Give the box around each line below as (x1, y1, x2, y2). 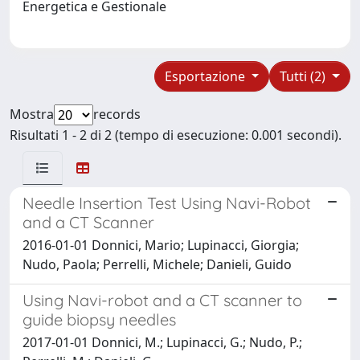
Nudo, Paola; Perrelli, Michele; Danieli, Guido (22, 255, 292, 273)
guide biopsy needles (22, 309, 176, 329)
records (93, 104, 141, 123)
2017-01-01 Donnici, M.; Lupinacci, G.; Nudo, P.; (22, 333, 302, 351)
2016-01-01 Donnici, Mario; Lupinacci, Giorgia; (22, 235, 299, 254)
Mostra (10, 104, 54, 123)
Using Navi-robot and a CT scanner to (22, 289, 302, 310)
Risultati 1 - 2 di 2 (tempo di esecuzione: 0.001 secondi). (10, 125, 342, 144)
